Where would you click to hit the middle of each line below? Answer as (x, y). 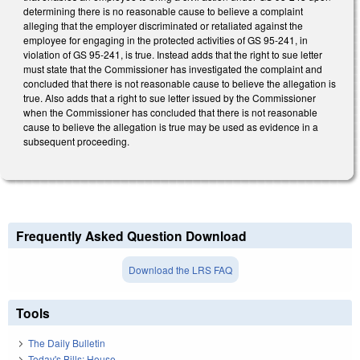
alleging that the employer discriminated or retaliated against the (163, 25)
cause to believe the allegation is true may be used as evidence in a (171, 126)
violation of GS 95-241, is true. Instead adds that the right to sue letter (173, 54)
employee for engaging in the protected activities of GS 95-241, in (166, 39)
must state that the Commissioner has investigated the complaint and (173, 68)
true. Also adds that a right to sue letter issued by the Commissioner (170, 97)
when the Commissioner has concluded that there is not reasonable (170, 112)
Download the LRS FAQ (180, 270)
